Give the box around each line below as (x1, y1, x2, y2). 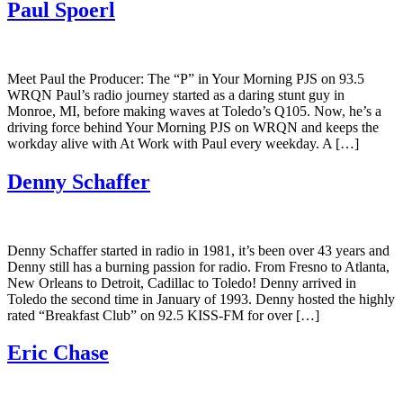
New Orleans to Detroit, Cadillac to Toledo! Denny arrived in (7, 274, 356, 291)
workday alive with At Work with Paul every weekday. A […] (7, 135, 359, 151)
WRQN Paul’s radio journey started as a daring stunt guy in (7, 86, 345, 103)
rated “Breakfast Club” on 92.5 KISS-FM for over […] (7, 307, 319, 323)
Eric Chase (7, 341, 109, 365)
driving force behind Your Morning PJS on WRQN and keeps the (7, 119, 379, 135)
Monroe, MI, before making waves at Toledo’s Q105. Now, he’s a (7, 103, 381, 119)
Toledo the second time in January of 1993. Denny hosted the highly (7, 291, 395, 307)
